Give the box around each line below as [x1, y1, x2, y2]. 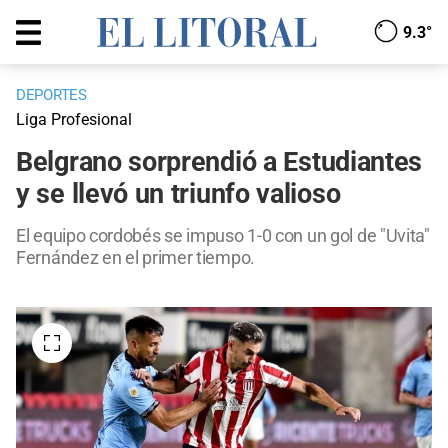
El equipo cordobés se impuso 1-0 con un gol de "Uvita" [16, 225, 430, 247]
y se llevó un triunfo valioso [16, 178, 341, 211]
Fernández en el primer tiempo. [16, 247, 255, 269]
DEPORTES [16, 86, 87, 105]
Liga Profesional [16, 110, 132, 130]
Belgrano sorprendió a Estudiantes [16, 146, 423, 179]
